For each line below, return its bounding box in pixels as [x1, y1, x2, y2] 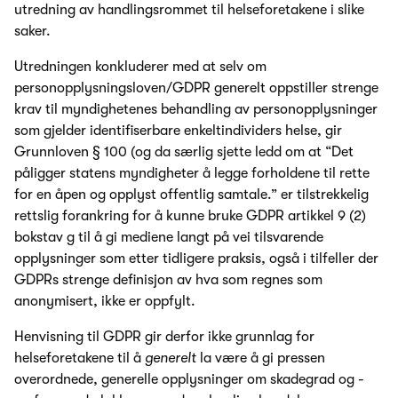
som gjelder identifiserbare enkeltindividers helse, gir [14, 122, 342, 139]
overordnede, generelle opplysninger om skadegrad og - [14, 370, 364, 387]
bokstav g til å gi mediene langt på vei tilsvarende [14, 228, 323, 245]
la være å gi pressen [196, 349, 325, 366]
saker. [14, 22, 51, 39]
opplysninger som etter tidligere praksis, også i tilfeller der [14, 250, 378, 267]
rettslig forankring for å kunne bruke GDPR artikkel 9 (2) [14, 207, 366, 224]
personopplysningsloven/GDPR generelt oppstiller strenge [14, 79, 378, 96]
